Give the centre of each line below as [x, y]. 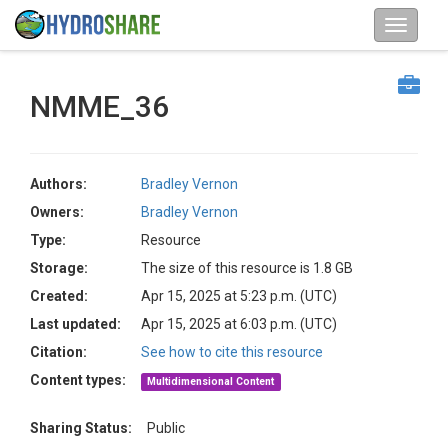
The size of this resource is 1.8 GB [247, 268]
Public [166, 428]
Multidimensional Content [211, 381]
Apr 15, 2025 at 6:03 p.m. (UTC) [239, 324]
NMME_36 [99, 106]
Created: [59, 296]
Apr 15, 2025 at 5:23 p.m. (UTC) [239, 296]
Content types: [78, 380]
